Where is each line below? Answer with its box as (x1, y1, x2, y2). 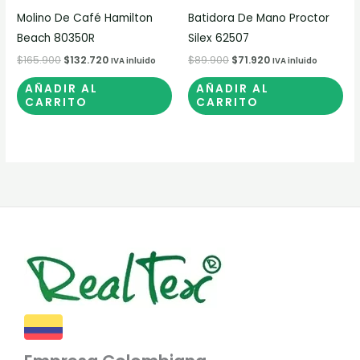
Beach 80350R (17, 30, 96, 46)
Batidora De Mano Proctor (188, 10, 329, 26)
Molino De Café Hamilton (17, 10, 153, 26)
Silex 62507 (188, 30, 249, 46)
